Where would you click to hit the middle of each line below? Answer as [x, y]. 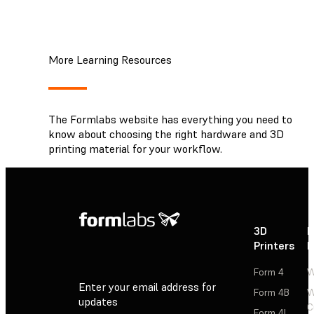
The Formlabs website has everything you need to [170, 119]
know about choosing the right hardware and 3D [166, 134]
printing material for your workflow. [135, 148]
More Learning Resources [110, 59]
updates [98, 302]
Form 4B [272, 292]
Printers [274, 245]
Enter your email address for [147, 287]
